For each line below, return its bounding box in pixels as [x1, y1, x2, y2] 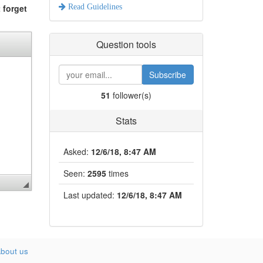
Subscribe [149, 69, 186, 80]
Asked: [63, 146, 91, 157]
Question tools [96, 38, 156, 51]
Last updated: [63, 189, 117, 201]
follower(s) [110, 89, 151, 101]
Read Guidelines [65, 2, 122, 11]
